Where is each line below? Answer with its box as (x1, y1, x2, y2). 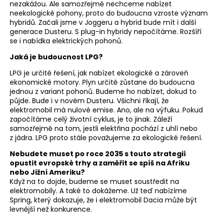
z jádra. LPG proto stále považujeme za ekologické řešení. (10, 133, 202, 143)
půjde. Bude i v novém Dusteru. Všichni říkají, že (10, 96, 169, 106)
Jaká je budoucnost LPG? (10, 52, 103, 62)
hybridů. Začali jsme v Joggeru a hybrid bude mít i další (10, 18, 196, 28)
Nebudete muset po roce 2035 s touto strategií (10, 149, 186, 159)
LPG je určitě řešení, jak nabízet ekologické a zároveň (10, 68, 188, 78)
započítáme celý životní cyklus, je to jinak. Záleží (10, 114, 172, 125)
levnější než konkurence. (10, 204, 92, 215)
